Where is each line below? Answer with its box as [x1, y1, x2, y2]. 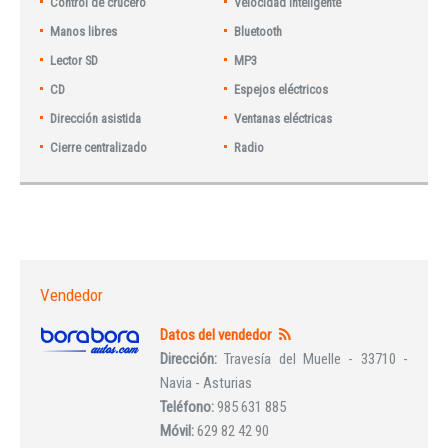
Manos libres [50, 24, 118, 39]
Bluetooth [234, 24, 283, 39]
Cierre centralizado [50, 140, 148, 155]
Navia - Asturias [160, 374, 252, 392]
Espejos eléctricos [234, 82, 329, 97]
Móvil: [160, 422, 197, 440]
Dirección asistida [50, 111, 142, 126]
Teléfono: [160, 398, 217, 416]
